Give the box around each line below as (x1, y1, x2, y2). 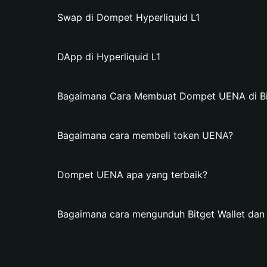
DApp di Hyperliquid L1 (57, 51, 160, 63)
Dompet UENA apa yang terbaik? (57, 169, 207, 181)
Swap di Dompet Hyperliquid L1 (57, 11, 200, 23)
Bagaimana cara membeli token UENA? (57, 129, 233, 141)
